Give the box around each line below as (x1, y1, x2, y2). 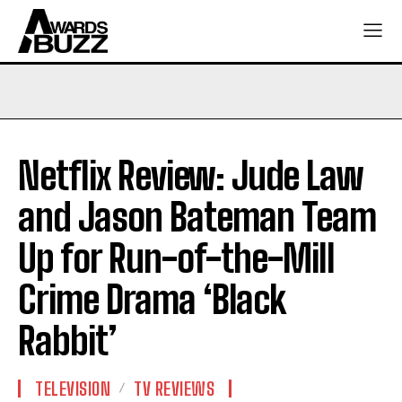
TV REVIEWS (134, 377, 214, 399)
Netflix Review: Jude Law (18, 153, 363, 198)
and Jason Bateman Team (18, 194, 376, 240)
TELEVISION (35, 377, 110, 399)
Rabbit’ (18, 318, 117, 363)
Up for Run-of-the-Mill (18, 235, 335, 281)
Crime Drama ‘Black (18, 276, 285, 322)
